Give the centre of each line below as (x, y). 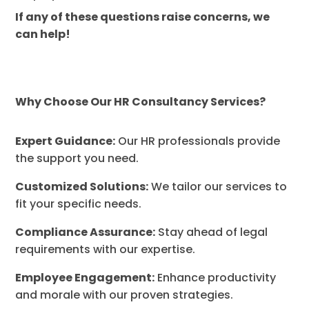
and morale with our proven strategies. (124, 295)
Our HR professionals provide (198, 141)
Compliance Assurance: (86, 232)
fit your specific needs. (79, 204)
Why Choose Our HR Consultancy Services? (141, 102)
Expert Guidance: (66, 141)
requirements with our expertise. (106, 250)
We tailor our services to (218, 187)
